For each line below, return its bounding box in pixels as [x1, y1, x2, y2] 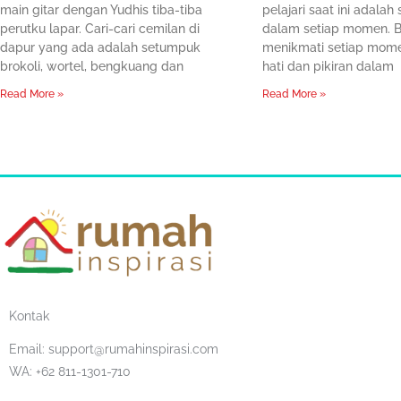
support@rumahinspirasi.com [48, 342, 218, 357]
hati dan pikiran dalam [261, 58, 394, 73]
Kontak [9, 309, 49, 324]
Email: [9, 342, 48, 357]
